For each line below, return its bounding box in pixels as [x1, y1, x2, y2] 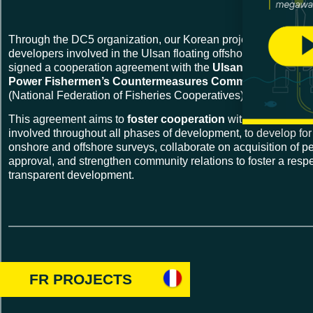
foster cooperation [127, 112, 225, 125]
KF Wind [259, 33, 307, 45]
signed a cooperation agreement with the [8, 61, 212, 73]
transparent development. [8, 168, 134, 181]
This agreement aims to [8, 112, 127, 125]
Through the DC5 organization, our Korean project [8, 33, 259, 45]
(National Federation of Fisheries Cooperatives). [8, 89, 247, 101]
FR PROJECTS [29, 271, 132, 288]
